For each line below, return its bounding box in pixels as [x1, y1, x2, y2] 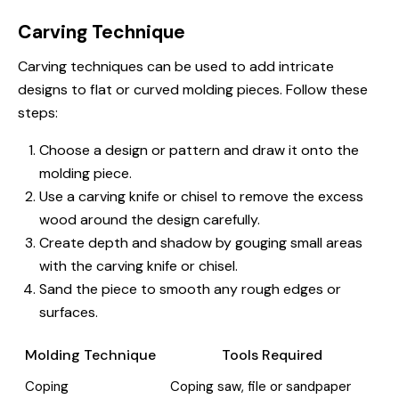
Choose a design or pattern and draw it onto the [39, 141, 359, 159]
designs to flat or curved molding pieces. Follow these [18, 80, 368, 99]
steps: [18, 103, 58, 122]
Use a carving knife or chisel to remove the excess [39, 187, 363, 206]
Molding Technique [25, 346, 156, 364]
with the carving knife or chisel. [39, 256, 238, 275]
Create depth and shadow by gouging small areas [39, 233, 362, 252]
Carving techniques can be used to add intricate [18, 57, 334, 76]
